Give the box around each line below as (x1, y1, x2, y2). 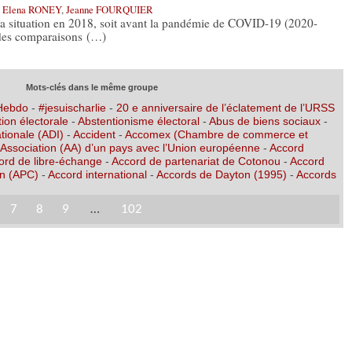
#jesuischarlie (38, 101, 106, 114)
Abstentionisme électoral (77, 114, 200, 127)
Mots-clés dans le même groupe (26, 82, 159, 92)
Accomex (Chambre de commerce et (124, 127, 308, 141)
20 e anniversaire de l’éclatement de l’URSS (115, 101, 335, 114)
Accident (72, 127, 115, 141)
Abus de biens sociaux (208, 114, 321, 127)
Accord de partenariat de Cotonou (111, 154, 280, 167)
